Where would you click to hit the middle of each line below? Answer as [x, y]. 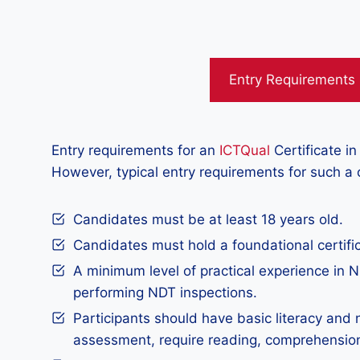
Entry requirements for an [135, 150]
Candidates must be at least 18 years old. [208, 219]
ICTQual [245, 150]
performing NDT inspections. [165, 292]
